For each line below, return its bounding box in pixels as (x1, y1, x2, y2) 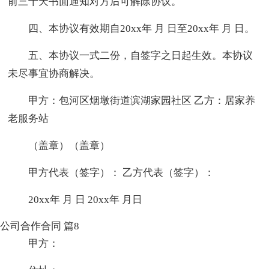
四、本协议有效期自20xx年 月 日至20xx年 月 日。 (28, 22, 255, 34)
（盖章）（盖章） (28, 139, 110, 151)
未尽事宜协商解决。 (8, 67, 100, 79)
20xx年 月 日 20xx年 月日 (28, 193, 143, 205)
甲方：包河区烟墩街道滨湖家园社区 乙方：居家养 (28, 94, 256, 106)
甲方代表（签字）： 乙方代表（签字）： (28, 166, 215, 178)
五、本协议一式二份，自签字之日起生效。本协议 (28, 49, 253, 61)
